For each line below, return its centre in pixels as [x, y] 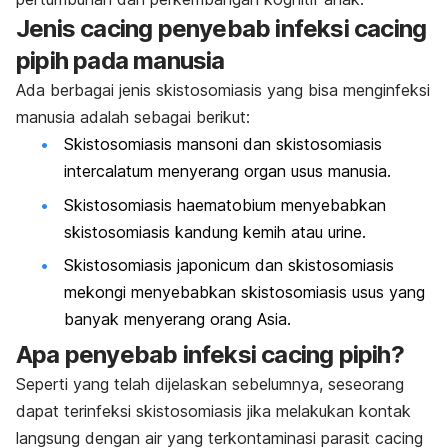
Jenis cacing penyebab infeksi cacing [221, 29]
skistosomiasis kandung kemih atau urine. [215, 231]
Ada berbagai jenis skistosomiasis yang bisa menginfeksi [223, 90]
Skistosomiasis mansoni [151, 144]
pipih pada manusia [120, 61]
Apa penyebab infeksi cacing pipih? [210, 355]
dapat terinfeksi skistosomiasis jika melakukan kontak [213, 411]
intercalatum [108, 171]
